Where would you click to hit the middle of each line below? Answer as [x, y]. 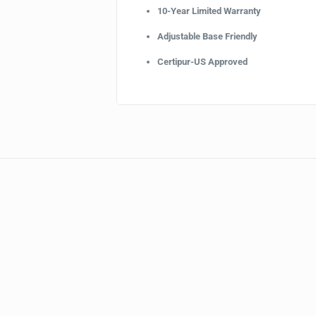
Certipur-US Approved [203, 62]
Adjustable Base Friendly [209, 37]
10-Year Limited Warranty [209, 11]
